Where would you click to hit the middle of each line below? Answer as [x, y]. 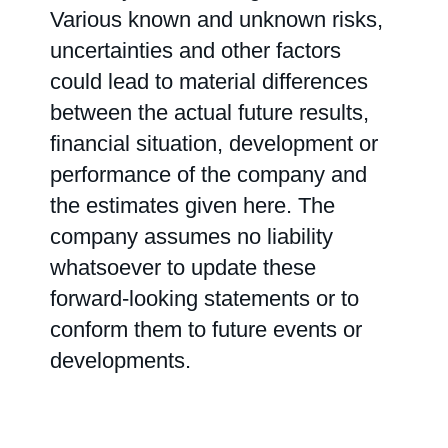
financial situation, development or [214, 143]
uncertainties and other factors [195, 50]
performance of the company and [208, 174]
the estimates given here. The [192, 205]
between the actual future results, [209, 112]
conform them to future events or [206, 329]
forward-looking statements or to [204, 298]
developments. [120, 360]
